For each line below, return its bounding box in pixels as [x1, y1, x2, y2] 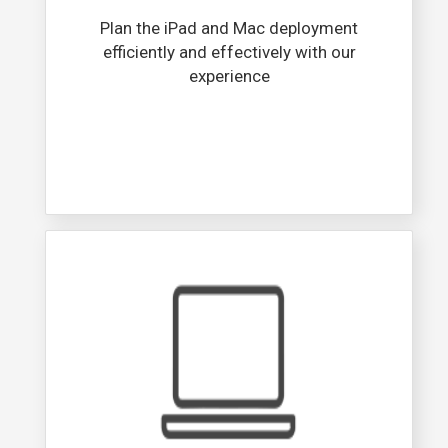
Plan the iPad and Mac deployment [100, 18, 358, 39]
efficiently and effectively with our [102, 42, 356, 63]
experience [188, 66, 270, 87]
